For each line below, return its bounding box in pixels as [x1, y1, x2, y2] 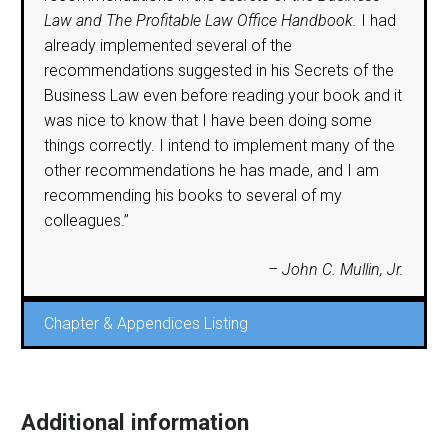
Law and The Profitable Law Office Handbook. [44, 10, 357, 30]
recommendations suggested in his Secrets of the [44, 60, 394, 80]
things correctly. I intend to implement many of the [44, 135, 395, 155]
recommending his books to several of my [44, 185, 342, 205]
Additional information [21, 409, 249, 436]
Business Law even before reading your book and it [44, 85, 402, 105]
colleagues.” [44, 210, 129, 230]
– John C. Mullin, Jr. [268, 259, 404, 279]
